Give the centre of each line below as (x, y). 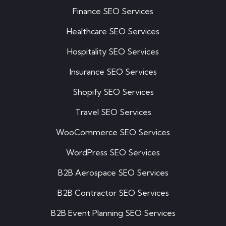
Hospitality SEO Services (113, 52)
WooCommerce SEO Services (113, 132)
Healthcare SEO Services (113, 32)
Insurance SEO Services (113, 72)
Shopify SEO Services (113, 92)
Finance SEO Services (113, 11)
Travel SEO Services (113, 112)
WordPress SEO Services (113, 153)
